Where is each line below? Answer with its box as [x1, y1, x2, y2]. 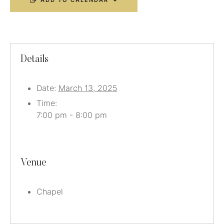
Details [20, 54, 48, 64]
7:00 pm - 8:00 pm [36, 110, 107, 120]
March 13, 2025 [58, 83, 117, 93]
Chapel [36, 186, 63, 196]
